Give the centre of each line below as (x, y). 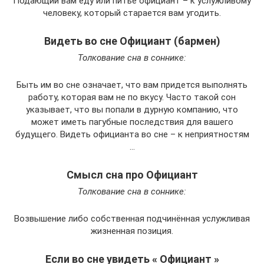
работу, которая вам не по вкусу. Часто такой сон (132, 98)
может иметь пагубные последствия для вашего (132, 122)
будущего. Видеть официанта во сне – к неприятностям (132, 135)
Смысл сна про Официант (132, 175)
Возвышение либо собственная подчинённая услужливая (132, 219)
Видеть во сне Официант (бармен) (132, 41)
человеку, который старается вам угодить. (132, 13)
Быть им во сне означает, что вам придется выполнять (132, 85)
